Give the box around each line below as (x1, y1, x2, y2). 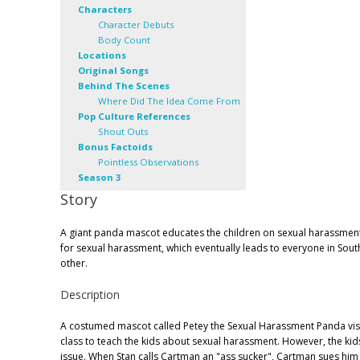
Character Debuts (98, 18, 174, 31)
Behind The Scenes (78, 80, 170, 92)
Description (60, 286, 120, 302)
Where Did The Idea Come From (98, 95, 240, 108)
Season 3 (78, 171, 121, 184)
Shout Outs (98, 125, 148, 138)
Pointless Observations (98, 156, 198, 169)
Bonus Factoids (78, 141, 153, 153)
